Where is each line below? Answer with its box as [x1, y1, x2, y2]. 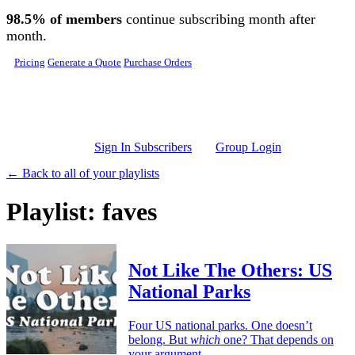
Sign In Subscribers [94, 140, 192, 154]
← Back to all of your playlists [6, 166, 159, 180]
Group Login [216, 140, 281, 154]
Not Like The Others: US [128, 259, 332, 281]
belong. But [128, 332, 190, 346]
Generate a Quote [48, 57, 121, 68]
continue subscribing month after [122, 11, 315, 27]
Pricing [14, 57, 45, 68]
